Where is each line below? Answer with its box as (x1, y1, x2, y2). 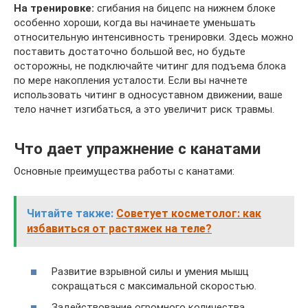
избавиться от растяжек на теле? (27, 222, 212, 236)
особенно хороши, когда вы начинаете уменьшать (14, 16, 256, 30)
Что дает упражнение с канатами (14, 139, 261, 157)
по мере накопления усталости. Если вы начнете (14, 74, 247, 87)
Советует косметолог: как (116, 207, 261, 221)
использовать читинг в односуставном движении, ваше (14, 89, 283, 102)
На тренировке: (14, 2, 94, 15)
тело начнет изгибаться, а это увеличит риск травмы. (14, 103, 274, 116)
